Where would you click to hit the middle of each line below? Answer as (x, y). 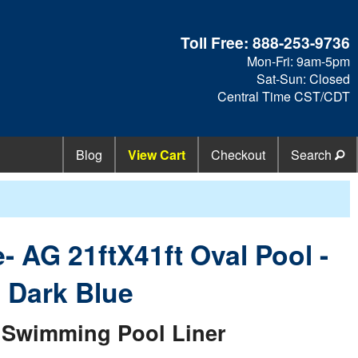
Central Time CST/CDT (284, 96)
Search (313, 155)
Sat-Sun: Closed (304, 78)
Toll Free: (217, 42)
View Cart (157, 155)
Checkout (238, 155)
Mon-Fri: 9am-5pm (299, 61)
